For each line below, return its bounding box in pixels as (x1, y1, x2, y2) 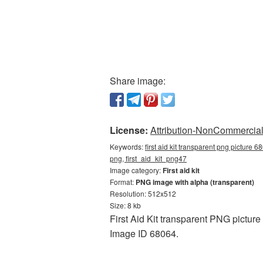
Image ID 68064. (110, 227, 178, 240)
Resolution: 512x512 (110, 188, 176, 198)
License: (110, 123, 148, 137)
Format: (110, 177, 136, 187)
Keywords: (110, 141, 145, 151)
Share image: (110, 74, 166, 87)
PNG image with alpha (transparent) (136, 177, 254, 187)
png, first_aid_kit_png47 (110, 153, 187, 163)
